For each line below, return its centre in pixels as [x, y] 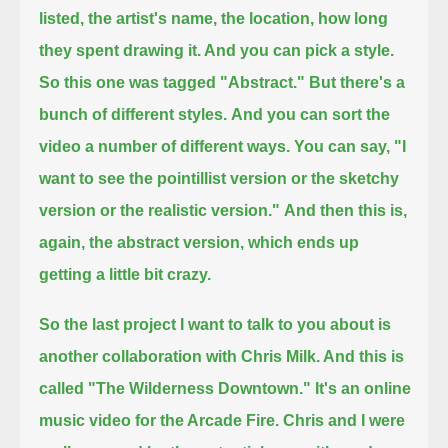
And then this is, [346, 210]
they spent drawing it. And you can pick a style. [217, 50]
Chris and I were [344, 420]
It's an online [363, 388]
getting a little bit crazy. [125, 274]
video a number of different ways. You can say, [215, 146]
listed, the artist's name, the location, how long [214, 18]
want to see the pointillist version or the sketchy [219, 178]
